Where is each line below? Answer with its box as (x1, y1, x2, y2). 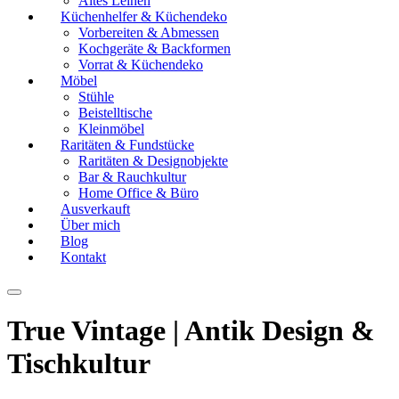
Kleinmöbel (78, 121, 144, 136)
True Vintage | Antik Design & (7, 314, 375, 347)
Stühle (78, 89, 114, 104)
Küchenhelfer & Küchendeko (61, 9, 227, 24)
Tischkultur (7, 347, 151, 380)
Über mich (61, 217, 120, 232)
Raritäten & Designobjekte (78, 153, 228, 168)
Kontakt (61, 249, 106, 265)
